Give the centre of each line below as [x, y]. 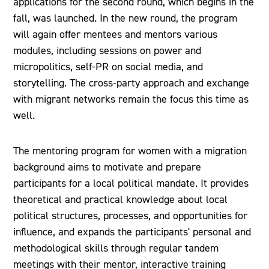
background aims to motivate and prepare [107, 167]
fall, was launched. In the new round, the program [125, 18]
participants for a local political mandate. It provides [131, 183]
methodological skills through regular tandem [116, 248]
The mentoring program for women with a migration [130, 151]
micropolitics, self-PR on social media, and [108, 67]
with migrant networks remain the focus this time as [131, 99]
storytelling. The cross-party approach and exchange [131, 83]
